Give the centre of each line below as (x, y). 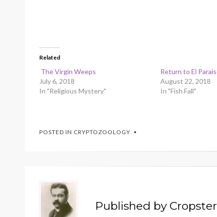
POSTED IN (56, 132)
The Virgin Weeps (68, 72)
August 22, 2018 (186, 81)
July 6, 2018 (57, 81)
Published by (132, 206)
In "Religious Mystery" (73, 91)
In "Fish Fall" (178, 91)
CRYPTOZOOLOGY (102, 132)
